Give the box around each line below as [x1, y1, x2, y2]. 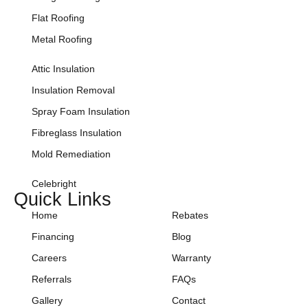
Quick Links [14, 188, 111, 210]
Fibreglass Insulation [32, 126, 122, 138]
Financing [32, 230, 74, 242]
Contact [172, 294, 206, 306]
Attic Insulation [32, 63, 95, 74]
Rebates [172, 209, 208, 221]
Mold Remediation [32, 148, 111, 159]
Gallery [32, 294, 63, 306]
